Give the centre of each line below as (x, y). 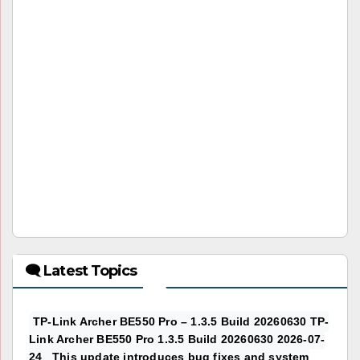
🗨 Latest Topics (81, 271)
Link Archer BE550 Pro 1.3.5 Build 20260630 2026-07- (177, 340)
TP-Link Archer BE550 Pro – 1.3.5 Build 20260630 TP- (181, 322)
